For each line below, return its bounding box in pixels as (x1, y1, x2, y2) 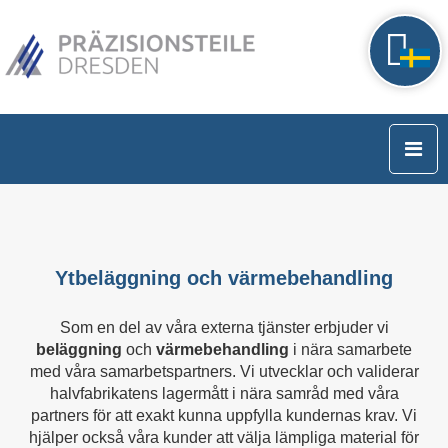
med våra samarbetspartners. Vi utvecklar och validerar (29, 363, 419, 380)
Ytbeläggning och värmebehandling (55, 267, 393, 289)
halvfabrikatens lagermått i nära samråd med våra (49, 385, 399, 402)
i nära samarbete (293, 341, 412, 358)
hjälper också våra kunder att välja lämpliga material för (29, 429, 419, 446)
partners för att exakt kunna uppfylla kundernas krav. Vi (31, 407, 417, 424)
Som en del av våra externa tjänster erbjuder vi (59, 319, 389, 336)
